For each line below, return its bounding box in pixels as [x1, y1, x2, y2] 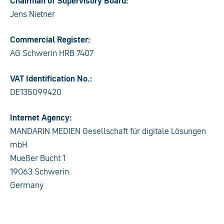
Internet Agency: [10, 111, 72, 123]
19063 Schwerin [10, 165, 69, 177]
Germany [10, 179, 43, 191]
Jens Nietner [10, 8, 55, 20]
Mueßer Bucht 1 [10, 152, 65, 164]
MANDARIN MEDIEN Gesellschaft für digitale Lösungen [10, 125, 206, 137]
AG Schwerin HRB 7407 [10, 47, 93, 59]
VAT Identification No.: [10, 72, 92, 84]
